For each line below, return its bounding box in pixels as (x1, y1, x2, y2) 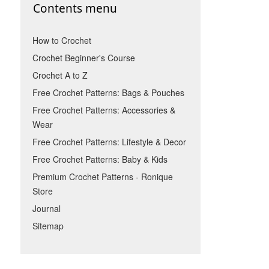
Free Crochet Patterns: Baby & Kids (32, 153, 168, 165)
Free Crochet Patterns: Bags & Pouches (32, 86, 184, 98)
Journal (32, 202, 61, 214)
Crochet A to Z (32, 69, 88, 81)
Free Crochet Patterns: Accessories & (32, 104, 175, 116)
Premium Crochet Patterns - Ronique (32, 171, 173, 183)
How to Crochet (32, 34, 91, 46)
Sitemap (32, 220, 64, 232)
